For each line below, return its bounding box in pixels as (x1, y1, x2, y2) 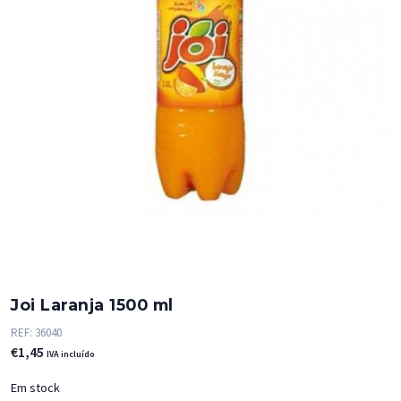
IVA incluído (47, 348, 95, 361)
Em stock (11, 380, 60, 397)
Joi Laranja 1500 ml (11, 294, 174, 314)
